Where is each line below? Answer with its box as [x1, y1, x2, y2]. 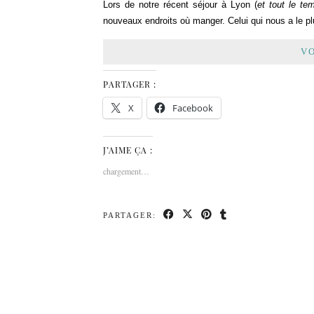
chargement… [103, 165, 149, 177]
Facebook [172, 102, 213, 114]
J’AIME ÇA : [103, 144, 153, 156]
